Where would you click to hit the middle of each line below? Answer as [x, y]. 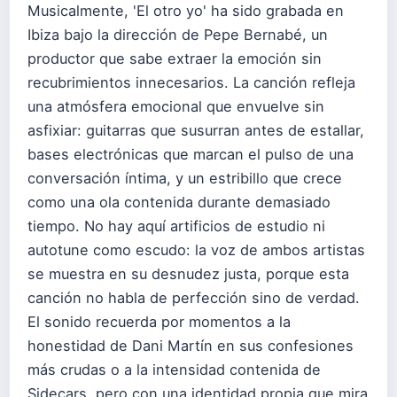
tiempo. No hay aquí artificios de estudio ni [176, 226]
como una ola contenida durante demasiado [179, 202]
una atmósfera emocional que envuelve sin [176, 106]
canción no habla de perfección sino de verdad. [194, 297]
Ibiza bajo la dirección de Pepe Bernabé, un [178, 34]
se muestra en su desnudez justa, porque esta [188, 273]
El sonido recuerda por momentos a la [159, 321]
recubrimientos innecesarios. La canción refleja [191, 82]
